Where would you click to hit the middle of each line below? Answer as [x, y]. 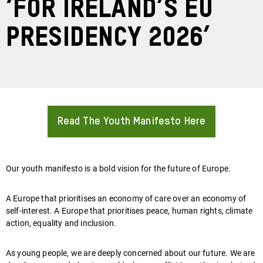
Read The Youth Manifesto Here [131, 122]
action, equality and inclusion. [62, 224]
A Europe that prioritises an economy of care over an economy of [126, 199]
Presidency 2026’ [108, 39]
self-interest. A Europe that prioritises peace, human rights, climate [129, 211]
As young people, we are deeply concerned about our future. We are [131, 254]
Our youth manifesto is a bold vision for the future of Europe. [119, 169]
